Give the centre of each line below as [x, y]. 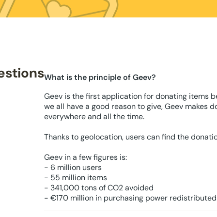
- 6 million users [73, 167]
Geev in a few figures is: [85, 157]
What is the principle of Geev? [100, 77]
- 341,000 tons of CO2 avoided [99, 187]
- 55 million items [76, 177]
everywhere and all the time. [94, 116]
